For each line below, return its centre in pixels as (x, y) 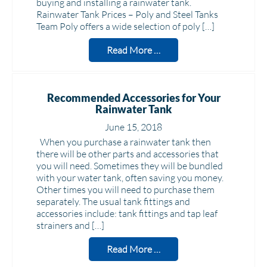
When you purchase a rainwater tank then (124, 142)
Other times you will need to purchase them (125, 190)
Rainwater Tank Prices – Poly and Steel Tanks (127, 14)
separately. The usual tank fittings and (113, 201)
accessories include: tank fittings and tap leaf (127, 213)
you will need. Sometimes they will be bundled (130, 166)
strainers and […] (70, 225)
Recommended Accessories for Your (133, 98)
